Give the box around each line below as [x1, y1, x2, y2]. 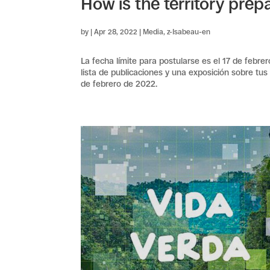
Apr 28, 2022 [94, 28, 138, 37]
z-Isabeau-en [167, 28, 211, 37]
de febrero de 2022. [81, 79, 158, 89]
